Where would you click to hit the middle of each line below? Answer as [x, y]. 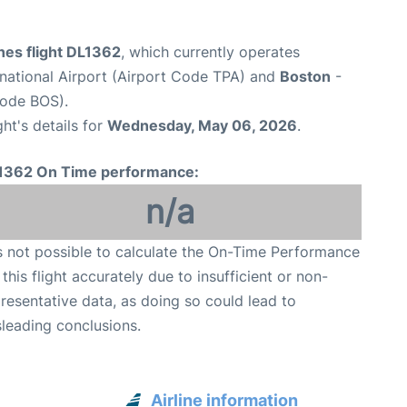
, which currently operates [210, 51]
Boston [305, 76]
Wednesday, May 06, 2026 [202, 125]
